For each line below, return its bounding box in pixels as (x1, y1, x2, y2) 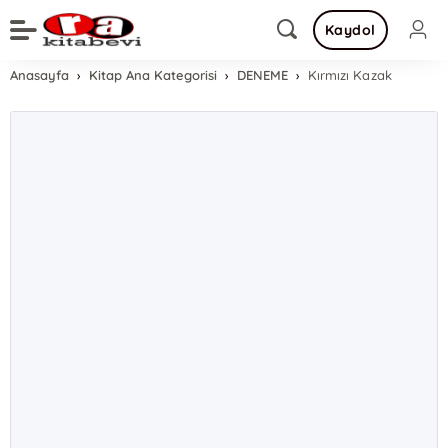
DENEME (237, 67, 289, 83)
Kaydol (324, 21, 376, 39)
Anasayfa (10, 67, 70, 83)
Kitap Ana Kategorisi (89, 67, 218, 83)
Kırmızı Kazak (308, 67, 392, 83)
